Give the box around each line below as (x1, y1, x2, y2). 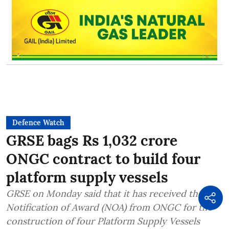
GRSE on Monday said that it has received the (6, 188, 203, 200)
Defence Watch (12, 118, 64, 128)
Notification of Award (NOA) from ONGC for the (6, 201, 213, 214)
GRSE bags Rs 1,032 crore (6, 131, 177, 150)
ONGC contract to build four (6, 150, 200, 169)
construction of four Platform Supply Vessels (6, 215, 200, 227)
